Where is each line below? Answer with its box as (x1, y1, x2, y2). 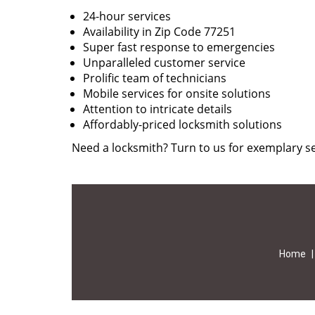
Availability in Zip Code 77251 (83, 24, 236, 39)
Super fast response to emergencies (83, 39, 275, 55)
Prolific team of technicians (83, 70, 226, 86)
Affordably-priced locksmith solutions (83, 117, 282, 132)
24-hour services (83, 8, 171, 24)
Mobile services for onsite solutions (83, 86, 271, 101)
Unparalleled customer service (83, 55, 245, 70)
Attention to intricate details (83, 101, 232, 117)
